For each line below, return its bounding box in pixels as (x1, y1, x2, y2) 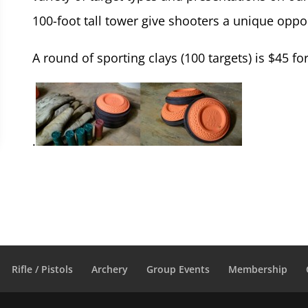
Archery (91, 263, 129, 276)
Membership (228, 263, 288, 276)
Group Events (146, 263, 210, 276)
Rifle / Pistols (12, 263, 74, 276)
